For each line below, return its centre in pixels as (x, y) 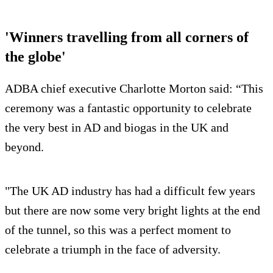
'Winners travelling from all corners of (127, 37)
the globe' (35, 56)
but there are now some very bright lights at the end (133, 210)
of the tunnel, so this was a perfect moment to (118, 229)
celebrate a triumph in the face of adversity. (113, 249)
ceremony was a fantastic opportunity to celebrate (128, 108)
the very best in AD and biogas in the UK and (117, 127)
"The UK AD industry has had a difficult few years (130, 190)
